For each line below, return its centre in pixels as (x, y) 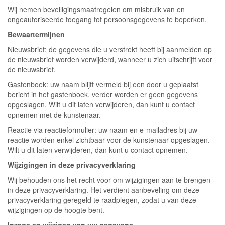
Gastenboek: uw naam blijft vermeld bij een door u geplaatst (103, 84)
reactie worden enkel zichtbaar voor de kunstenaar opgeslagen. (109, 140)
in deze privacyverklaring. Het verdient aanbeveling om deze (103, 190)
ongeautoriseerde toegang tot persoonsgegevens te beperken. (107, 19)
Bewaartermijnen (36, 34)
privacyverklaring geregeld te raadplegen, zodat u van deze (102, 200)
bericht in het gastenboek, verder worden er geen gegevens (103, 94)
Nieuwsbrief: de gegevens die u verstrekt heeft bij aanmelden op (110, 49)
